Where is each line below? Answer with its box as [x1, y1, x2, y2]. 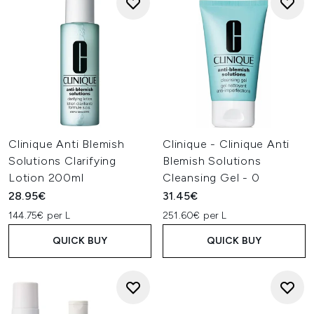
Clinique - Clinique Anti [163, 137, 290, 151]
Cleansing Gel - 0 [163, 171, 260, 184]
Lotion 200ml [8, 171, 84, 184]
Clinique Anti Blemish [8, 137, 125, 151]
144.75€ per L [8, 210, 71, 221]
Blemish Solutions [163, 154, 261, 168]
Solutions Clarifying [8, 154, 117, 168]
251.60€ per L [163, 210, 227, 221]
